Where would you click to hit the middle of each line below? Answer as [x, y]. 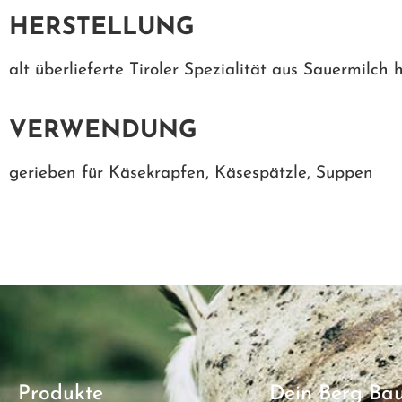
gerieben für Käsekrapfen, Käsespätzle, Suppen [191, 174]
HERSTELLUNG [102, 28]
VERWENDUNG [103, 131]
